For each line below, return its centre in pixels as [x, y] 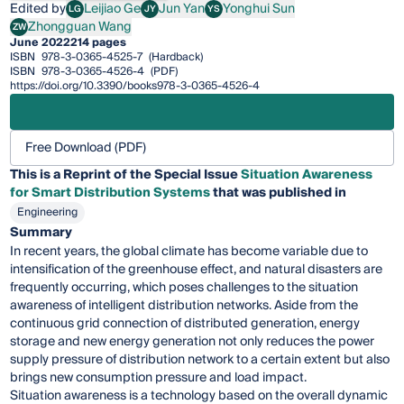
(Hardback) [175, 57]
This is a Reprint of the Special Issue [126, 174]
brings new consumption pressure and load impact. [159, 377]
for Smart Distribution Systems [110, 193]
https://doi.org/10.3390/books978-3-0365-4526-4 [135, 86]
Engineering [48, 212]
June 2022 [41, 42]
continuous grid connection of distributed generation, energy [185, 323]
